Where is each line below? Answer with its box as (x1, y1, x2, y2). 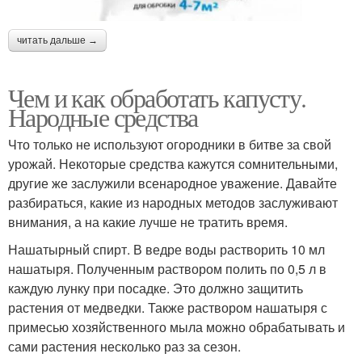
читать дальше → (17, 35, 98, 47)
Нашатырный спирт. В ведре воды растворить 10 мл (8, 240, 325, 259)
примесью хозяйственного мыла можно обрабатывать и (8, 318, 345, 337)
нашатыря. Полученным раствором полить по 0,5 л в (8, 259, 326, 279)
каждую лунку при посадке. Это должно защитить (8, 279, 303, 298)
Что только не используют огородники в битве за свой (8, 135, 331, 154)
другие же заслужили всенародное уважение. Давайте (8, 174, 337, 193)
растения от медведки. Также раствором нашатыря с (8, 298, 327, 318)
